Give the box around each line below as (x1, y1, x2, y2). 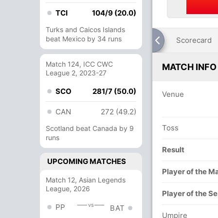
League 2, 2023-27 (46, 69, 107, 77)
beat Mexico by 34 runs (46, 35, 122, 43)
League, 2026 (46, 184, 90, 193)
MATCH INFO (162, 62, 217, 72)
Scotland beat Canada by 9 (46, 124, 134, 132)
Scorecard (176, 36, 212, 45)
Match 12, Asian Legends (46, 176, 126, 184)
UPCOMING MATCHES (47, 157, 126, 166)
